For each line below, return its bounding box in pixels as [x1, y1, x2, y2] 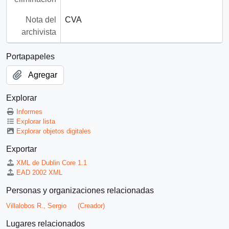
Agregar [28, 71, 57, 80]
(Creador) [78, 202, 105, 210]
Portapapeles [6, 52, 55, 61]
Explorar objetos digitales [16, 127, 91, 135]
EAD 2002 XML [16, 169, 63, 177]
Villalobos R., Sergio [6, 202, 66, 210]
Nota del [25, 15, 56, 25]
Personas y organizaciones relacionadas [6, 186, 154, 195]
